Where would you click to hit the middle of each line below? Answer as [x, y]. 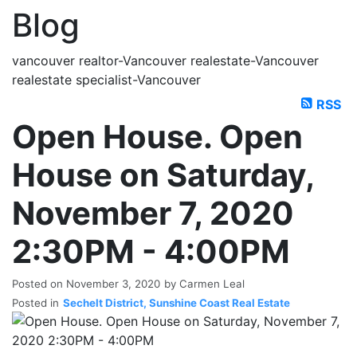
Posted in [35, 302]
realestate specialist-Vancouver [106, 80]
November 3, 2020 [113, 283]
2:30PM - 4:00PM [151, 251]
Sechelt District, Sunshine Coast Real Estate [177, 302]
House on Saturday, [163, 175]
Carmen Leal [212, 283]
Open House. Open [157, 136]
